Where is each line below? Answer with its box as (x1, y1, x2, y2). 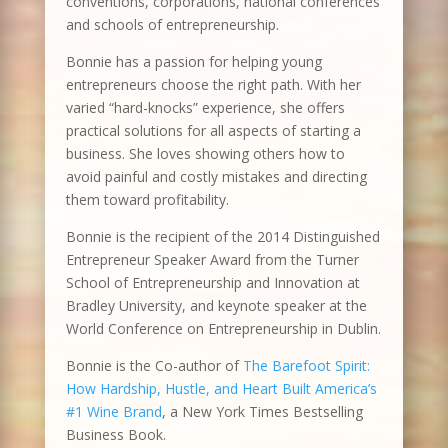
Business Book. (65, 424, 166, 444)
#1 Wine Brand (65, 401, 162, 421)
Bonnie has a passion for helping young (65, 51, 322, 71)
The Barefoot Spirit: (242, 355, 370, 375)
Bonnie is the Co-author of (65, 355, 243, 375)
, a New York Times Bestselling (161, 401, 363, 421)
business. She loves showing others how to (65, 143, 345, 163)
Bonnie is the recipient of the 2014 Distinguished (65, 226, 380, 246)
